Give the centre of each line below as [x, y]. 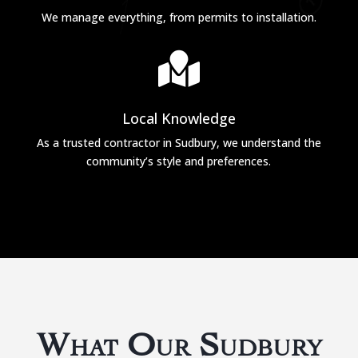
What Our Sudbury [179, 340]
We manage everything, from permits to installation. [179, 18]
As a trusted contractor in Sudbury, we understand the [179, 143]
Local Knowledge [179, 119]
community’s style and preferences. [179, 161]
